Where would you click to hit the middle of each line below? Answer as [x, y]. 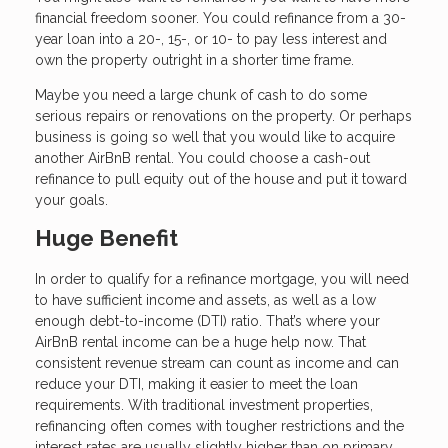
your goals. [71, 200]
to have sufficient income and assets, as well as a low [205, 300]
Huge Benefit [106, 238]
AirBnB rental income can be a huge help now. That [200, 342]
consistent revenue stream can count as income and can [217, 363]
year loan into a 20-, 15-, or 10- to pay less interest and [211, 39]
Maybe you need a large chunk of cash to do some [201, 95]
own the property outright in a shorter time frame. [194, 60]
